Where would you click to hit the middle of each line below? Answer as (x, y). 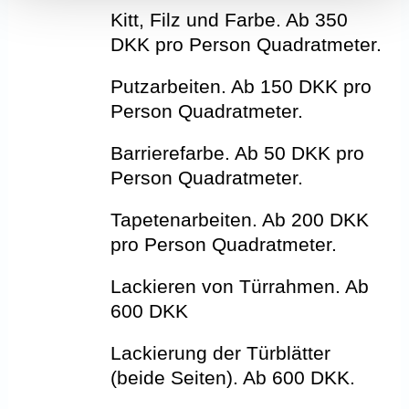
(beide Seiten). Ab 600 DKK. (233, 378)
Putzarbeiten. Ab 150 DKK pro (241, 87)
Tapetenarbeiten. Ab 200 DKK (240, 220)
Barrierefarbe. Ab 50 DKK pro (238, 153)
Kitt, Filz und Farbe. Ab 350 (230, 20)
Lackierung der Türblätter (221, 353)
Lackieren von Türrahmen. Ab (240, 287)
